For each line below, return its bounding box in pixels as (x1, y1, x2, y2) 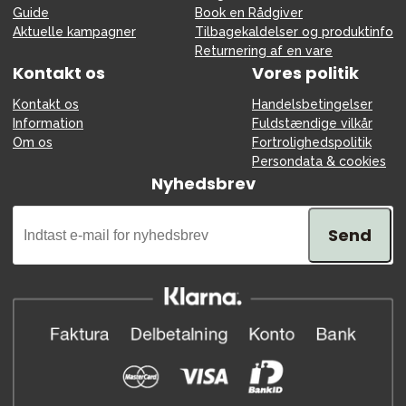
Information (13, 116, 83, 131)
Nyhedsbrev (150, 172, 256, 196)
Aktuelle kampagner (13, 24, 136, 40)
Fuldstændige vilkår (252, 116, 372, 131)
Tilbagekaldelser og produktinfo (195, 24, 393, 40)
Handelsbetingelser (252, 97, 372, 112)
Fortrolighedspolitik (252, 135, 372, 150)
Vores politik (252, 62, 359, 85)
